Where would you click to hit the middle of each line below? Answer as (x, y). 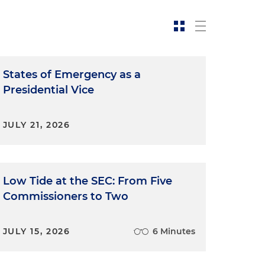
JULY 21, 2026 (36, 125)
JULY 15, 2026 (36, 231)
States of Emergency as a (72, 74)
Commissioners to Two (65, 196)
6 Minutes (174, 231)
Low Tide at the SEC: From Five (87, 181)
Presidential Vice (48, 90)
